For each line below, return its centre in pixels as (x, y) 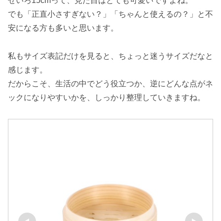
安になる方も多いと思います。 (63, 28)
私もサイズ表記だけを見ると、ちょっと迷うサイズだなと (110, 56)
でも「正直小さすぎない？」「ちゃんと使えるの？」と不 (110, 14)
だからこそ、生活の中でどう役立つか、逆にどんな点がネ (110, 83)
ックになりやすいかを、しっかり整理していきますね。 (107, 97)
